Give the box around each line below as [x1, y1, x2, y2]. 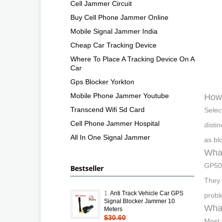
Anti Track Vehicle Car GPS [110, 189, 183, 197]
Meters [104, 205, 122, 213]
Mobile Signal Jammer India [70, 27, 158, 35]
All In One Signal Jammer [70, 133, 150, 141]
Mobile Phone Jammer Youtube [70, 91, 169, 100]
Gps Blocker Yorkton [70, 77, 134, 86]
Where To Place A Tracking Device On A [70, 55, 194, 63]
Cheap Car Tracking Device [70, 41, 157, 49]
